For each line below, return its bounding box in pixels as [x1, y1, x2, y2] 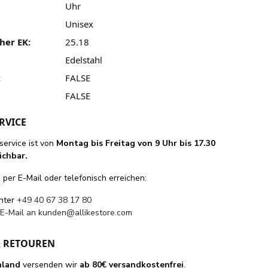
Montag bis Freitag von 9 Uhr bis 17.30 [56, 137, 216, 149]
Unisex [65, 17, 93, 30]
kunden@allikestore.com [38, 206, 133, 218]
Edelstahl [65, 53, 102, 66]
